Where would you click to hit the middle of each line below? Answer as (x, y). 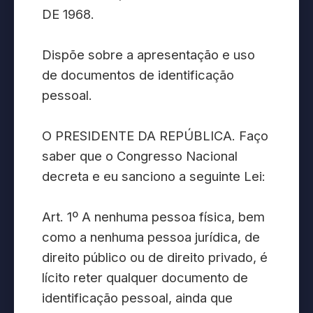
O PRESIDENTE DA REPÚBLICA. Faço (155, 136)
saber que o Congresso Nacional (140, 156)
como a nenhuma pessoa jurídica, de (151, 237)
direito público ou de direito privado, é (155, 257)
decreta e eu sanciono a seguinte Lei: (154, 176)
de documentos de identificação (138, 75)
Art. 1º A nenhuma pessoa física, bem (153, 217)
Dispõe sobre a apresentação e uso (148, 55)
